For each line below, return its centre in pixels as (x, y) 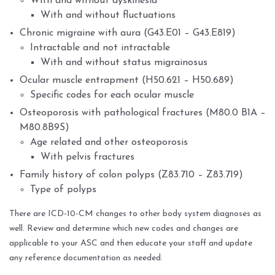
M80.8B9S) (45, 128)
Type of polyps (63, 190)
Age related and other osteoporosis (109, 143)
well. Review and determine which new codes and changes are (124, 229)
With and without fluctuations (108, 16)
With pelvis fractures (87, 157)
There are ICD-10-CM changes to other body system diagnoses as (135, 214)
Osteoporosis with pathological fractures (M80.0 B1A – (143, 113)
